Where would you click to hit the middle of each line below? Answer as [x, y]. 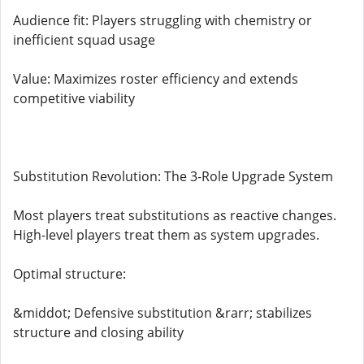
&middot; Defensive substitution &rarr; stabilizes [162, 313]
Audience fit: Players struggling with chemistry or [162, 20]
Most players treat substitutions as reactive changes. [175, 215]
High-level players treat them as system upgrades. [166, 235]
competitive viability [74, 98]
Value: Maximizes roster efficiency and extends [156, 79]
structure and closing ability [98, 332]
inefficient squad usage [84, 40]
